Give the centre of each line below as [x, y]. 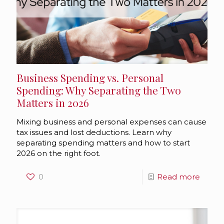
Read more [178, 177]
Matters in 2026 [53, 103]
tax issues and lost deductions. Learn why [94, 132]
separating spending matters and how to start [103, 143]
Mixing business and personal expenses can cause [111, 122]
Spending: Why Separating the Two [99, 90]
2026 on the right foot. [58, 153]
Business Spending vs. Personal [90, 78]
